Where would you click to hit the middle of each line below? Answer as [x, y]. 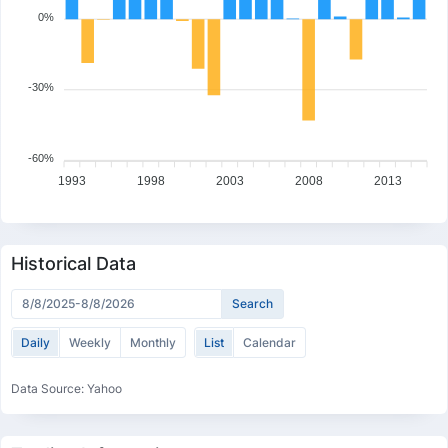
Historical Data [73, 263]
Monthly [153, 342]
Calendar [269, 342]
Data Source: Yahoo [66, 388]
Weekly [90, 342]
